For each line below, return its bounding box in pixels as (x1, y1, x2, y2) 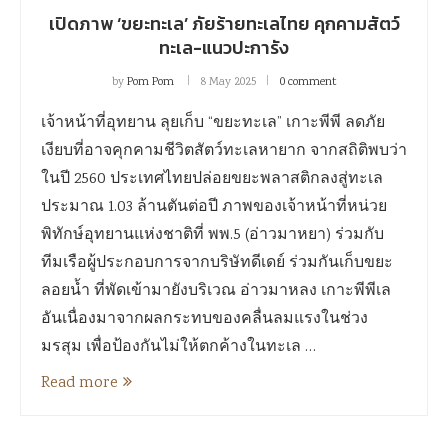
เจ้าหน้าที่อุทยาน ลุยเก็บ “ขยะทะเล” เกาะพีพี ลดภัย (41, 112, 385, 135)
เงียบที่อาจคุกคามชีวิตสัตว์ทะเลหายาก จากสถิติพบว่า (41, 140, 407, 163)
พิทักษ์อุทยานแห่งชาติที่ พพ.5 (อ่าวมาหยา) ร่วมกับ (41, 224, 384, 247)
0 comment (280, 74, 336, 91)
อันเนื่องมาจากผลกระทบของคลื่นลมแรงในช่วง (41, 308, 368, 331)
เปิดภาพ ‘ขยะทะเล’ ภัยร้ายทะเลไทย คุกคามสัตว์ (48, 10, 400, 37)
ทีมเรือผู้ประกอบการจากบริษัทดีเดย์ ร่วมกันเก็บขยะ (41, 252, 393, 275)
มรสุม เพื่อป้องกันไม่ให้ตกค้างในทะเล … (41, 336, 316, 359)
